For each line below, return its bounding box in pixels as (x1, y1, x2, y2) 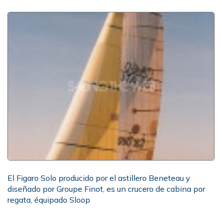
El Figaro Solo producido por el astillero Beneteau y (7, 173, 190, 183)
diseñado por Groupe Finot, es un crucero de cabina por (7, 184, 205, 194)
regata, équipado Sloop (7, 195, 90, 205)
